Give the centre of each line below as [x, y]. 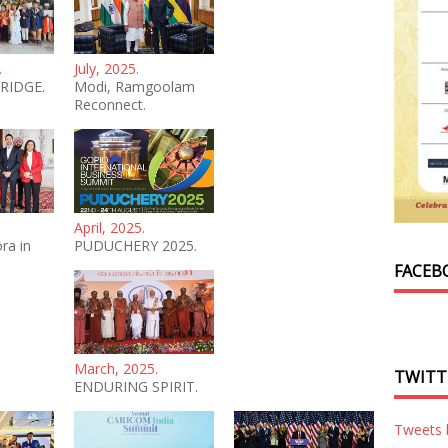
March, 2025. [116, 368]
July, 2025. [106, 69]
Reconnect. [110, 105]
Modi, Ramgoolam [134, 87]
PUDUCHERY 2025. [135, 246]
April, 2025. [109, 228]
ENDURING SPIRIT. [136, 386]
